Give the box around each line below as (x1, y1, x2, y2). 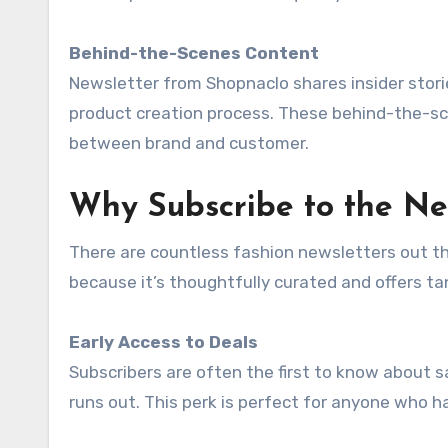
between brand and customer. (69, 132, 309, 153)
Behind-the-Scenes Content (69, 42, 319, 63)
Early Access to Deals (69, 331, 258, 352)
